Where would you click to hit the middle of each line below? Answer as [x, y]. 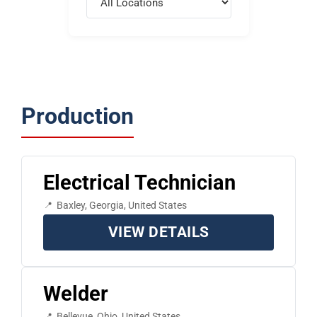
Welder [75, 293]
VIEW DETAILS [158, 232]
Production [77, 116]
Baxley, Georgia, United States [121, 205]
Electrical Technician [139, 182]
